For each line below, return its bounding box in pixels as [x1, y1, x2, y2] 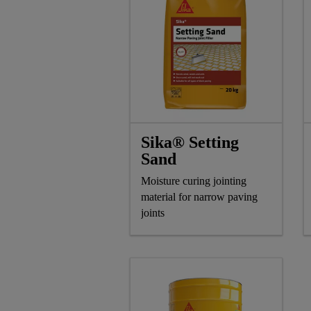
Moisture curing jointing [141, 174, 246, 187]
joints [141, 206, 165, 219]
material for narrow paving [141, 190, 258, 203]
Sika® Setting [141, 133, 239, 151]
